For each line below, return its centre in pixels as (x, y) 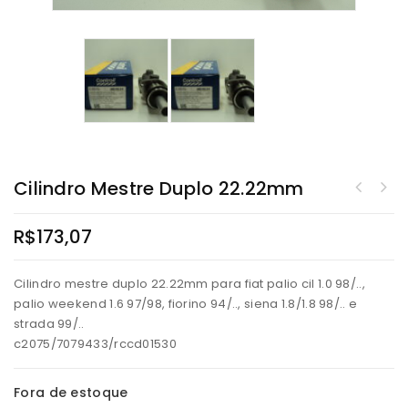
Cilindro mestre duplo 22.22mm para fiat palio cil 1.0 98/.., (189, 284)
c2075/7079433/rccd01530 (95, 344)
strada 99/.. (49, 324)
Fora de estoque (71, 393)
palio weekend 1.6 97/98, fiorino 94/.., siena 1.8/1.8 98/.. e (186, 304)
